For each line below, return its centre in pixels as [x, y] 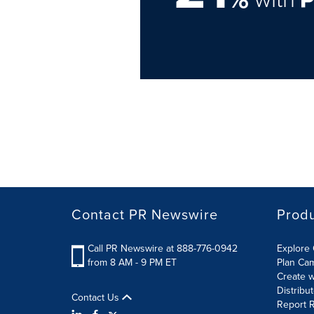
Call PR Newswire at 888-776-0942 [163, 248]
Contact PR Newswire [145, 214]
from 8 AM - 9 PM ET [132, 262]
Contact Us [97, 298]
